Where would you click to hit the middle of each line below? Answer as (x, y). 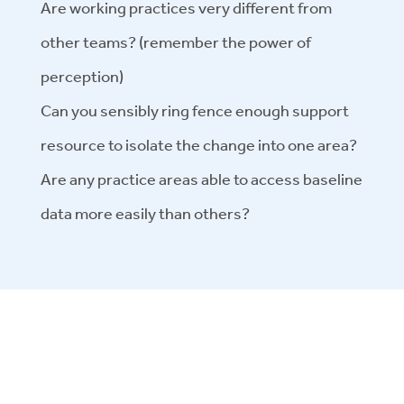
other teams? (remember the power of (176, 42)
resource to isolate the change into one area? (199, 145)
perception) (82, 76)
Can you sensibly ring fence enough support (195, 110)
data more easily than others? (145, 213)
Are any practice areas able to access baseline (202, 179)
